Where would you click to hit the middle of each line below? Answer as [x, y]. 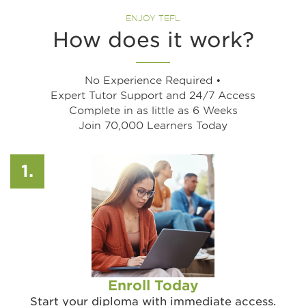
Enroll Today [153, 286]
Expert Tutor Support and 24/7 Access [153, 96]
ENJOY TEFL [153, 18]
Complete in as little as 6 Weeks [153, 111]
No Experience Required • [153, 81]
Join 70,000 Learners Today [153, 126]
